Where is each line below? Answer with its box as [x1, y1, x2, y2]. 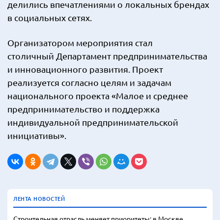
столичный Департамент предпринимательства [7, 51, 207, 61]
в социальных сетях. [7, 12, 92, 23]
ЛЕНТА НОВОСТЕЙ [13, 194, 65, 203]
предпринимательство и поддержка [7, 104, 160, 114]
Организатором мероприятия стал [7, 37, 153, 48]
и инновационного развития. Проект [7, 64, 163, 74]
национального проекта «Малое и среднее [7, 90, 188, 101]
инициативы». [7, 130, 66, 140]
